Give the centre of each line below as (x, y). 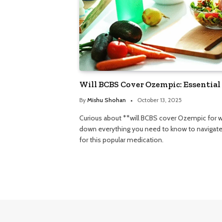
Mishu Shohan (107, 100)
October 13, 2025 (160, 100)
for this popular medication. (121, 140)
